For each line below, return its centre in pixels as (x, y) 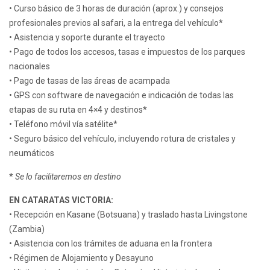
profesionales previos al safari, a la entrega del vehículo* (116, 23)
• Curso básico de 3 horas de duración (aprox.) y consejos (116, 9)
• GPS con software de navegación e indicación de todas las (121, 96)
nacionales (30, 67)
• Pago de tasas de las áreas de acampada (89, 81)
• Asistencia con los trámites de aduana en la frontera (111, 244)
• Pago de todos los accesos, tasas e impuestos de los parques (127, 52)
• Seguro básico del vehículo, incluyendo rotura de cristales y (122, 139)
